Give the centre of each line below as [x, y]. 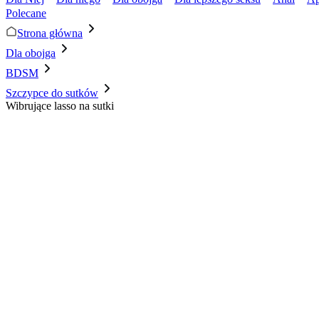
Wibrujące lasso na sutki [60, 106]
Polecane [26, 13]
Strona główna [50, 33]
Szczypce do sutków [52, 93]
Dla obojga [31, 53]
